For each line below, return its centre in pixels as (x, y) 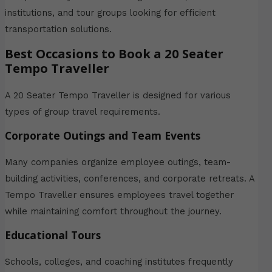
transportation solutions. (58, 29)
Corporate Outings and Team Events (102, 135)
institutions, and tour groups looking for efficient (110, 12)
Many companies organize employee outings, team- (117, 162)
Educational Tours (53, 235)
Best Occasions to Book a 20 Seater (114, 54)
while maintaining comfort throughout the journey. (113, 211)
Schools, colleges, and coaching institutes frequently (119, 261)
